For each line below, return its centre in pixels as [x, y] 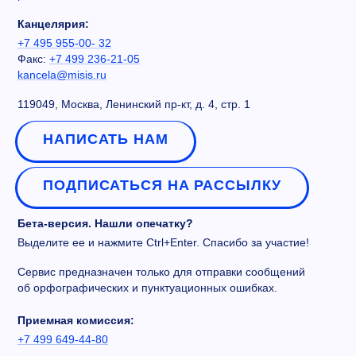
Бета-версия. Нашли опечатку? [105, 224]
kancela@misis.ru [62, 75]
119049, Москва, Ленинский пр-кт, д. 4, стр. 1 [134, 104]
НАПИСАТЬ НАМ [106, 139]
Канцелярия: [53, 24]
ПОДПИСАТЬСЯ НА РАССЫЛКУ [162, 186]
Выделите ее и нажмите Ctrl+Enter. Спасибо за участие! [163, 243]
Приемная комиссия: [76, 321]
